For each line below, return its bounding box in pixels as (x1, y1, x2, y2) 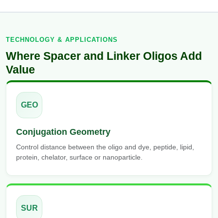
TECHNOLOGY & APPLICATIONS (6, 36, 118, 44)
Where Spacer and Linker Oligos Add (6, 50, 202, 63)
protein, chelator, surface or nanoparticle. (16, 153, 143, 162)
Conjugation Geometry (16, 127, 110, 137)
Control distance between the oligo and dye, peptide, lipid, (16, 143, 194, 151)
